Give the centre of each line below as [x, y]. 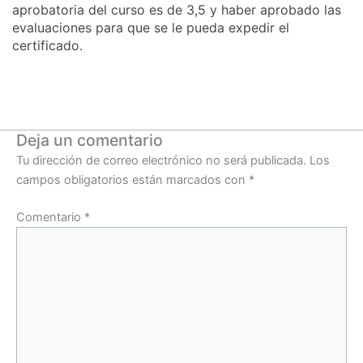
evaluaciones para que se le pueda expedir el [151, 28]
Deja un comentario [90, 141]
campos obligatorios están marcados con [132, 180]
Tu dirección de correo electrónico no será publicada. [161, 161]
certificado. [47, 46]
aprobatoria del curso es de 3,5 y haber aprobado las [177, 10]
